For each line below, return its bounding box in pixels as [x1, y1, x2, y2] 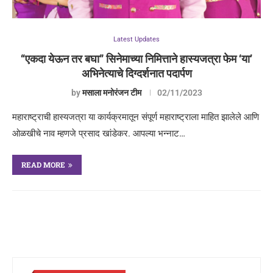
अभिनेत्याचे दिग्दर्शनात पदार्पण [81, 66, 192, 80]
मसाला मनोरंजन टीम [82, 88, 141, 97]
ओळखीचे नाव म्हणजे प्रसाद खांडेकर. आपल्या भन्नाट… [12, 128, 185, 139]
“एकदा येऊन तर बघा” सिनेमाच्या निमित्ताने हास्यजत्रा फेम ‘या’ [21, 51, 252, 66]
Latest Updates [113, 35, 160, 43]
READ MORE [21, 160, 65, 169]
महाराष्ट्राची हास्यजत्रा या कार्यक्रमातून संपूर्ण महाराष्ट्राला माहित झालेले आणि [12, 112, 259, 122]
